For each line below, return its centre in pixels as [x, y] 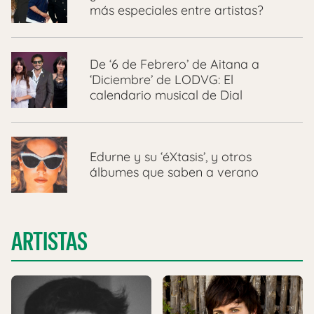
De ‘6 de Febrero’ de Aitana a [175, 64]
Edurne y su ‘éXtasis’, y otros [171, 156]
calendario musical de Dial [166, 95]
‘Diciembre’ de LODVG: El [162, 79]
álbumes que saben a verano [174, 172]
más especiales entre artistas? [177, 10]
